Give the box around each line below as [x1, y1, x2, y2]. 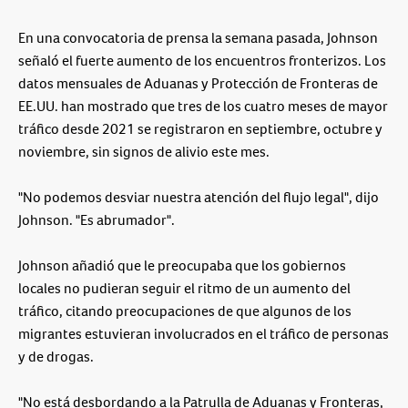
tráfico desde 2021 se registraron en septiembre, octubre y [18, 118, 382, 138]
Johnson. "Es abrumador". [18, 209, 175, 229]
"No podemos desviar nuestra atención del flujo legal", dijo [18, 187, 379, 207]
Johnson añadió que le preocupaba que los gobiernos [18, 255, 346, 275]
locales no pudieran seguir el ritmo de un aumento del [18, 278, 351, 298]
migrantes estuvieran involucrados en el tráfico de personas [18, 323, 389, 343]
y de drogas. [18, 346, 94, 366]
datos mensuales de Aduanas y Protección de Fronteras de [18, 73, 378, 93]
